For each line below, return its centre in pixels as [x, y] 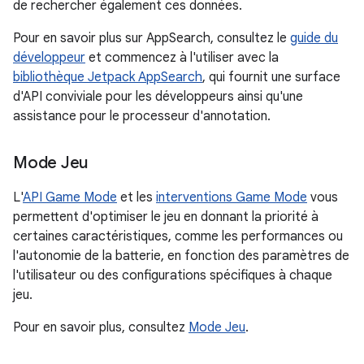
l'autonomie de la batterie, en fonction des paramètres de [181, 256]
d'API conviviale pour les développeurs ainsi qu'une [158, 96]
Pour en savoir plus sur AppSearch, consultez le [152, 38]
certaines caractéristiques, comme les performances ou [178, 236]
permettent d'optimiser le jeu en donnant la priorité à [166, 217]
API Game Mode [70, 197]
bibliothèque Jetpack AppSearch [108, 77]
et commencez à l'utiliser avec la [182, 57]
